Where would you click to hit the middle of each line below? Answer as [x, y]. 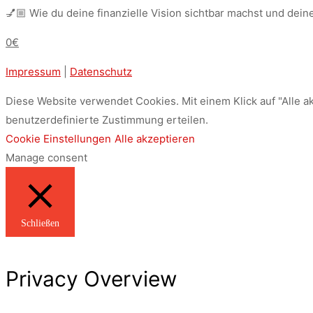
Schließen [40, 223]
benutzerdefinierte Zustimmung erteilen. [107, 120]
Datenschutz [101, 72]
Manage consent [46, 158]
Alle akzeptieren [155, 139]
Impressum [33, 72]
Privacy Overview [91, 278]
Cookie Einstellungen [58, 139]
